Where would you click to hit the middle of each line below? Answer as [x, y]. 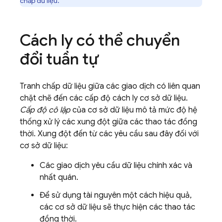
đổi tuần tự [59, 59]
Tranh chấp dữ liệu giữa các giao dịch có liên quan [110, 86]
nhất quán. [59, 177]
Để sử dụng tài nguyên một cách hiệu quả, [116, 195]
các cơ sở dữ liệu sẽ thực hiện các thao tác [117, 207]
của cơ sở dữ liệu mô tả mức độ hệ [134, 110]
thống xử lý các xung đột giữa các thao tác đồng [109, 122]
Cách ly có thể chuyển [100, 40]
